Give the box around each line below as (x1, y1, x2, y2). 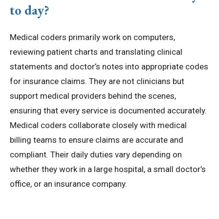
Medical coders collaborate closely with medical (10, 120, 187, 131)
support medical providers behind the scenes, (10, 91, 176, 101)
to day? (10, 1, 49, 19)
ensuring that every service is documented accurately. (10, 106, 207, 116)
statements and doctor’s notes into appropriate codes (10, 62, 208, 72)
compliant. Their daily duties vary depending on (10, 150, 182, 160)
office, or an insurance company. (10, 179, 127, 189)
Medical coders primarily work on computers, (10, 32, 175, 43)
